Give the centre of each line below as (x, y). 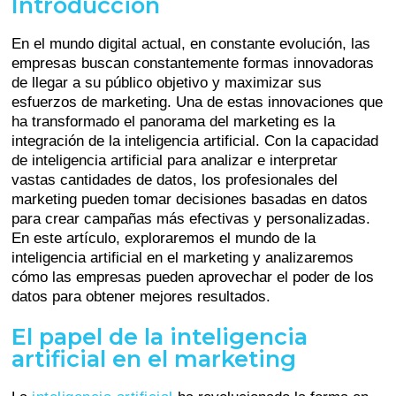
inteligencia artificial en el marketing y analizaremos (183, 257)
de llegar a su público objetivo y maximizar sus (167, 82)
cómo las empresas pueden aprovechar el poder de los (193, 277)
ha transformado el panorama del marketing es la (174, 121)
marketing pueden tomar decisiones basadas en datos (190, 199)
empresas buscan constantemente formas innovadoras (193, 63)
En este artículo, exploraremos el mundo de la (164, 238)
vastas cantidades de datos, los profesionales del (175, 179)
